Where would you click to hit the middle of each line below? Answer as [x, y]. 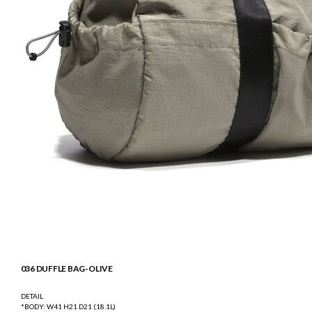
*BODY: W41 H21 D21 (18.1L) [68, 306]
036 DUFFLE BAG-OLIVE [67, 268]
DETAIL [32, 296]
